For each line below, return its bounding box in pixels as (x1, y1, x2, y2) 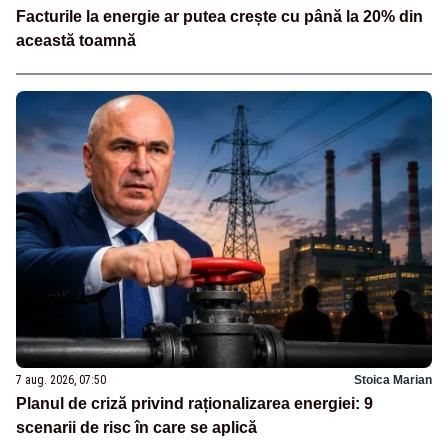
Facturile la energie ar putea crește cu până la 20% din (16, 8, 423, 26)
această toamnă (16, 32, 136, 50)
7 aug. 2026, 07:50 (16, 373, 106, 388)
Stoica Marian (354, 373, 432, 388)
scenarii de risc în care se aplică (16, 419, 257, 437)
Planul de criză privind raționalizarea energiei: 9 (16, 395, 373, 413)
